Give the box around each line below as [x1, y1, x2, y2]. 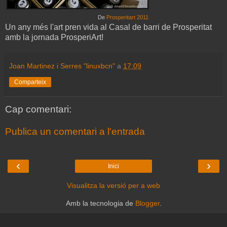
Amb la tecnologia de [65, 199, 135, 208]
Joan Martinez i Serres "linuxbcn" [9, 62, 115, 70]
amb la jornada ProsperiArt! [5, 33, 103, 42]
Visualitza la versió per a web [67, 181, 160, 190]
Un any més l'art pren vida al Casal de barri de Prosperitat [5, 23, 212, 32]
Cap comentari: [5, 104, 71, 115]
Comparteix [14, 79, 46, 86]
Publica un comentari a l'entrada [5, 126, 145, 137]
